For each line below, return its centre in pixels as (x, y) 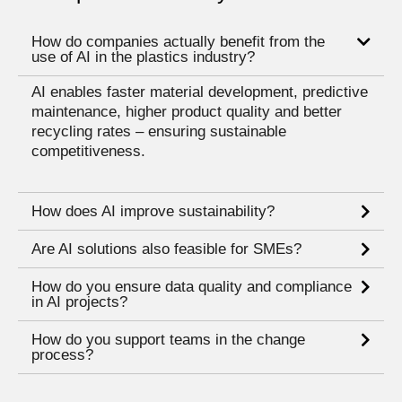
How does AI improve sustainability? (153, 212)
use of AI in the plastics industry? (143, 57)
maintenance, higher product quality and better (187, 112)
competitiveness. (88, 152)
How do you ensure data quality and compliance (192, 287)
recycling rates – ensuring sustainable (159, 132)
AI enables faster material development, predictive (200, 92)
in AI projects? (79, 302)
